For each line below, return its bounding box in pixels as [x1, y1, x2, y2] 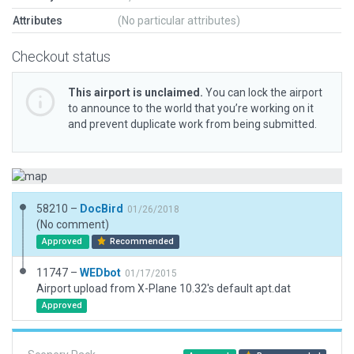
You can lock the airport [203, 86, 322, 99]
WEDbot [80, 266, 121, 279]
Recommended [107, 236, 175, 247]
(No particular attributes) [118, 14, 240, 27]
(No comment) [36, 218, 109, 231]
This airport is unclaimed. [68, 86, 203, 99]
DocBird [80, 202, 123, 215]
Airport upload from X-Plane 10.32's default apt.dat [36, 282, 291, 295]
